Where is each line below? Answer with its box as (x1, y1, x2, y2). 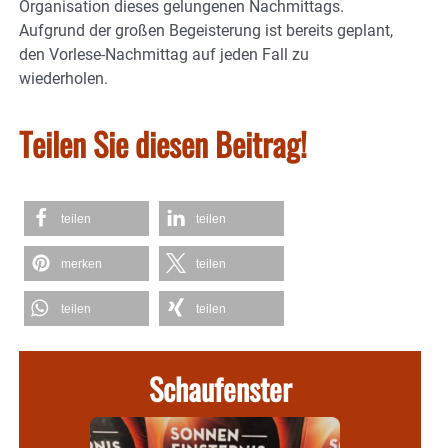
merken (61, 257, 102, 271)
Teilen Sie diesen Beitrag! (19, 120, 307, 167)
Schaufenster (148, 366, 292, 411)
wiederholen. (19, 69, 108, 88)
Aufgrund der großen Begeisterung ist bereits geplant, (19, 21, 393, 40)
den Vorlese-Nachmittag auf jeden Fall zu (19, 45, 309, 64)
